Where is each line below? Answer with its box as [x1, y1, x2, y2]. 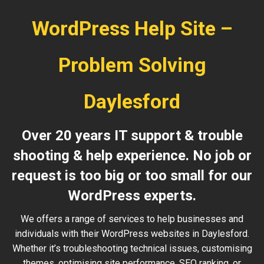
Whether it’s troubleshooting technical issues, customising [12, 243, 252, 254]
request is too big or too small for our [12, 167, 252, 184]
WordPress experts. [68, 187, 196, 204]
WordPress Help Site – [31, 16, 233, 40]
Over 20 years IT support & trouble [21, 127, 243, 144]
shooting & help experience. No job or [12, 147, 252, 164]
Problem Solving [58, 53, 206, 77]
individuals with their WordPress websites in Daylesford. [15, 228, 249, 239]
